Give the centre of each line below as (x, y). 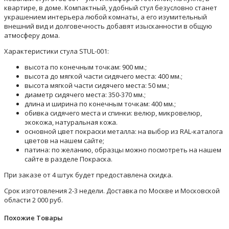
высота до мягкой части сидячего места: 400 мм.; (104, 76)
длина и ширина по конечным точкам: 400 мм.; (100, 104)
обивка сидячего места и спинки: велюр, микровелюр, (113, 113)
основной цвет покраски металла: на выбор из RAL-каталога (124, 131)
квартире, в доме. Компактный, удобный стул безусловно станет (111, 7)
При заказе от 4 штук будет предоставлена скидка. (88, 175)
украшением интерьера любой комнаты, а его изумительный (106, 17)
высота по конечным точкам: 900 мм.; (86, 67)
